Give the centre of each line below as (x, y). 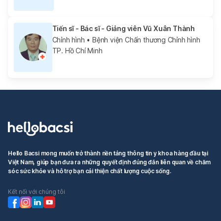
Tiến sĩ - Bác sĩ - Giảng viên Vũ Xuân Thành (123, 28)
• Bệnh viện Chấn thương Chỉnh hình (142, 39)
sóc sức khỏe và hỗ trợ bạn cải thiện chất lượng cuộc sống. (90, 171)
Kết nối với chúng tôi (37, 191)
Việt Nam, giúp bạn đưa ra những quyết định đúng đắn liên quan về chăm (110, 162)
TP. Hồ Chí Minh (77, 50)
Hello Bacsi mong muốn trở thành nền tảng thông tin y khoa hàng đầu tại (108, 153)
